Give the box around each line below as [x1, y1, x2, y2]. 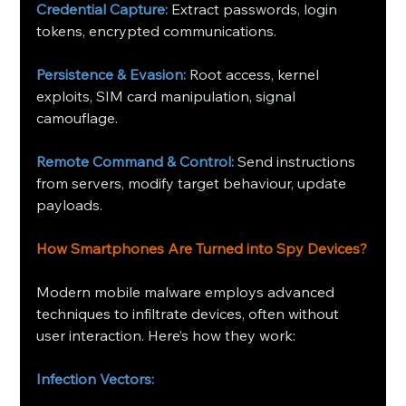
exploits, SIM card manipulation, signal [36, 87, 300, 106]
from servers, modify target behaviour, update [36, 174, 351, 193]
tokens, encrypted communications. [36, 22, 277, 41]
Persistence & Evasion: [36, 65, 187, 84]
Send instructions [234, 152, 360, 171]
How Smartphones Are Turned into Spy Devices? [36, 239, 368, 258]
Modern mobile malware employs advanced [36, 283, 339, 302]
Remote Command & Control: [36, 152, 235, 171]
